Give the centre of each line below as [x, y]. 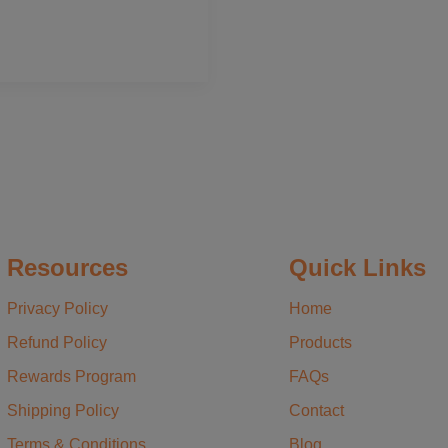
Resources [67, 267]
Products [320, 343]
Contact [316, 410]
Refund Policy [56, 343]
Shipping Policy [62, 410]
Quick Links [357, 267]
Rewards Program [71, 376]
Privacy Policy [57, 309]
